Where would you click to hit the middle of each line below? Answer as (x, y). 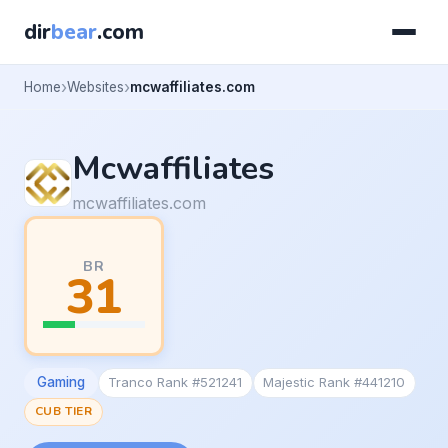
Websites (95, 86)
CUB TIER (63, 411)
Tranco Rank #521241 (175, 382)
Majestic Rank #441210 (334, 382)
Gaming (60, 382)
